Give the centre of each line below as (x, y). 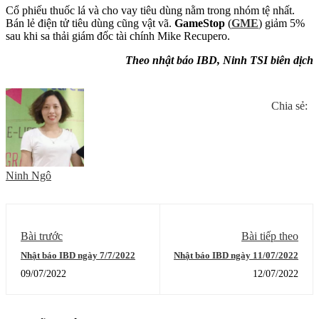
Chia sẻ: (289, 105)
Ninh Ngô (28, 175)
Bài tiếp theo (270, 236)
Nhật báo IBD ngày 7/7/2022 (78, 255)
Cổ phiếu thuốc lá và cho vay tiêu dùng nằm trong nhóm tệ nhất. (150, 10)
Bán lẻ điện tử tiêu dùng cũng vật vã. (90, 23)
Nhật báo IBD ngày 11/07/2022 (236, 255)
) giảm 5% (282, 23)
